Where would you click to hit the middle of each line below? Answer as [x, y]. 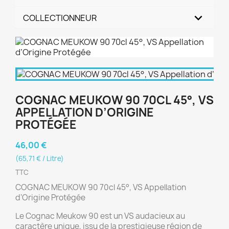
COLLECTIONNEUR [60, 18]
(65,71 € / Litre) [40, 158]
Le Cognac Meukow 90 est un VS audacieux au [100, 216]
